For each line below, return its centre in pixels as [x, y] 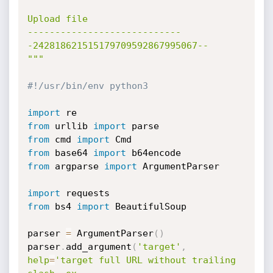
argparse [76, 166]
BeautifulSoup [148, 207]
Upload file [57, 19]
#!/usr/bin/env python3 [87, 86]
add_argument [98, 247]
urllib [71, 126]
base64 [71, 153]
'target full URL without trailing [145, 260]
